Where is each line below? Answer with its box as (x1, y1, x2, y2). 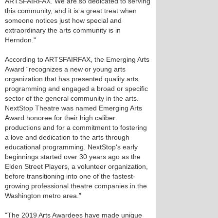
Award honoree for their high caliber (5, 114, 115, 122)
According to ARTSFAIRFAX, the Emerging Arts (5, 55, 149, 63)
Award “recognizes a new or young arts (5, 65, 126, 73)
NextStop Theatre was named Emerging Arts (5, 104, 142, 112)
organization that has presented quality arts (5, 75, 138, 83)
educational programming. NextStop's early (5, 143, 138, 151)
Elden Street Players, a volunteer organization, (5, 163, 148, 170)
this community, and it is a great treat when (5, 7, 137, 15)
